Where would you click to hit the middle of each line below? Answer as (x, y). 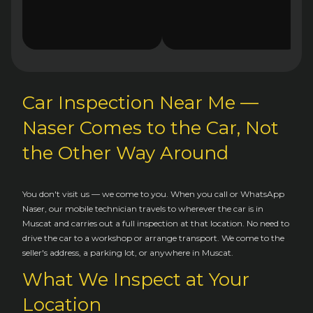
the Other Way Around (125, 153)
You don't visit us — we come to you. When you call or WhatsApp (153, 194)
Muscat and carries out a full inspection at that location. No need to (156, 223)
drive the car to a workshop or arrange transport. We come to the (153, 238)
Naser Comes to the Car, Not (151, 128)
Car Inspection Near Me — (140, 102)
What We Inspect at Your (136, 279)
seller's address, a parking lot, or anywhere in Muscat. (128, 252)
